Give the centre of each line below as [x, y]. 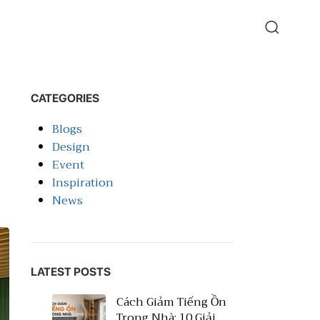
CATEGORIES [65, 98]
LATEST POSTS [70, 272]
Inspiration [82, 183]
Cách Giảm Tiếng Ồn [171, 302]
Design [71, 147]
